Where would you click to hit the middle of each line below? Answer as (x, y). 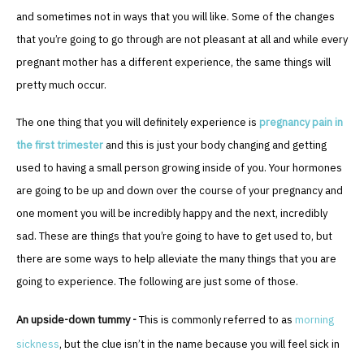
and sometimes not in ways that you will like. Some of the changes (175, 17)
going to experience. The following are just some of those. (157, 282)
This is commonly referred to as (217, 320)
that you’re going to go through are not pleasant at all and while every (182, 40)
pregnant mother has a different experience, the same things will (173, 63)
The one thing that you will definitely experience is (136, 123)
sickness (38, 344)
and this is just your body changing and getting (215, 145)
